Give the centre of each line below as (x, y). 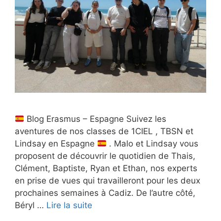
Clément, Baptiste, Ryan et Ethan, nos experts (106, 168)
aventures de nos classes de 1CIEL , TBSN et (104, 131)
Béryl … (31, 205)
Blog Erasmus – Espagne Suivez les (95, 119)
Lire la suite (69, 205)
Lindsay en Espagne (56, 144)
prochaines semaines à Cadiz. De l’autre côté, (105, 193)
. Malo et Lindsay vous (153, 144)
